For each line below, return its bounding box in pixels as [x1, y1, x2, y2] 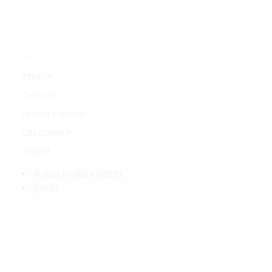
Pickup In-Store [33, 168, 95, 180]
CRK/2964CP [22, 127, 72, 138]
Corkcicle [22, 89, 59, 101]
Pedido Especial [22, 108, 86, 120]
